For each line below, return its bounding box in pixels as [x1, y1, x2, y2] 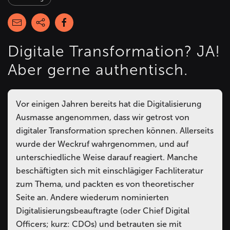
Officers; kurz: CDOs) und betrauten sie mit [16, 219, 182, 229]
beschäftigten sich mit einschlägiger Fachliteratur [16, 166, 203, 176]
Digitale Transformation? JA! [8, 42, 220, 61]
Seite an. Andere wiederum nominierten [16, 193, 169, 202]
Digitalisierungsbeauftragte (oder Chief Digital [16, 206, 189, 216]
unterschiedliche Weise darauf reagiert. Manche [16, 152, 198, 162]
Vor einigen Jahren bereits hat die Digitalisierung [16, 99, 201, 109]
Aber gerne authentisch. [8, 61, 188, 79]
